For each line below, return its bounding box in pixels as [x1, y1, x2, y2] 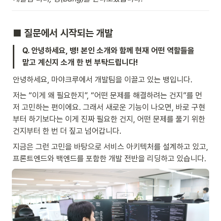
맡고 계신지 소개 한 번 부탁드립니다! [22, 58, 138, 68]
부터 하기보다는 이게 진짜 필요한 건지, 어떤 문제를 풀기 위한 [13, 114, 205, 124]
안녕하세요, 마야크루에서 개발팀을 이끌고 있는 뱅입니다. [13, 75, 192, 85]
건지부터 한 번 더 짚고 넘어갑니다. [13, 126, 121, 136]
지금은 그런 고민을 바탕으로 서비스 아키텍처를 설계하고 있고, [13, 142, 208, 152]
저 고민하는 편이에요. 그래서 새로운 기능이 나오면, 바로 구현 [13, 103, 205, 112]
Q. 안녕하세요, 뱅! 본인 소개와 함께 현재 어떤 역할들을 [22, 46, 194, 56]
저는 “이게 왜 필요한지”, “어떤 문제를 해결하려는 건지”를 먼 [13, 91, 202, 101]
